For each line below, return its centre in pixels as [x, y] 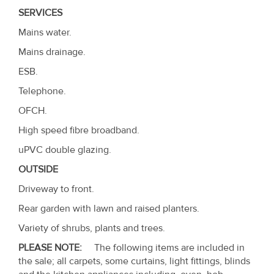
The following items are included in [166, 247]
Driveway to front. [56, 189]
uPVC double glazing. [65, 150]
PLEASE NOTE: [53, 247]
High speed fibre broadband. [79, 130]
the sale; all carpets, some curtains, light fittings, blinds [134, 261]
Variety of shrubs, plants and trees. [92, 228]
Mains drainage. [52, 52]
